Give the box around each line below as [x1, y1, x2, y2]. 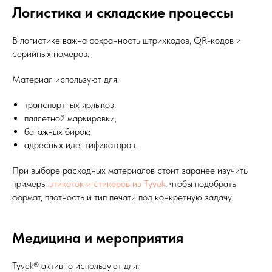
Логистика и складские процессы [12, 3, 233, 21]
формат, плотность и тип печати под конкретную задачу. [12, 191, 233, 203]
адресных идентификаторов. [24, 138, 137, 151]
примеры [12, 177, 49, 189]
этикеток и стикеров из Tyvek [49, 177, 165, 189]
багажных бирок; [24, 125, 90, 137]
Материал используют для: [12, 73, 119, 85]
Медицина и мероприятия [12, 228, 183, 246]
